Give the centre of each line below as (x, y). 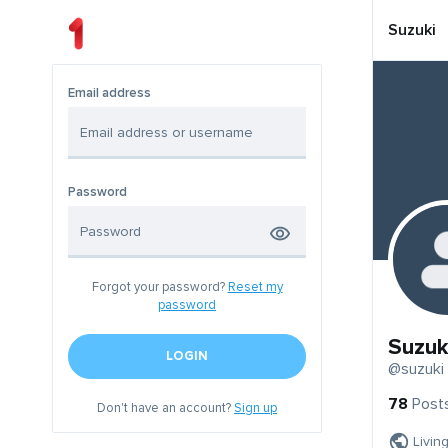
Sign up (255, 408)
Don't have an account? (165, 408)
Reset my (255, 287)
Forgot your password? (159, 287)
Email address (109, 93)
